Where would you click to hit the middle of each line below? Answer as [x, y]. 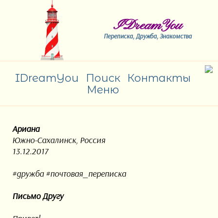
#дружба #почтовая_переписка [69, 174]
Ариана [26, 129]
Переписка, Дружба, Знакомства [148, 36]
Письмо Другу [37, 196]
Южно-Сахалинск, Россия [58, 140]
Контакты [159, 78]
